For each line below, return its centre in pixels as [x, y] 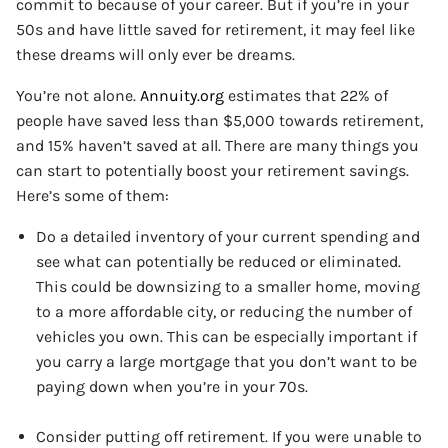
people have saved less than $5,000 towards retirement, [219, 120]
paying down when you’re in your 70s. [172, 386]
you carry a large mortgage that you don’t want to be [226, 361]
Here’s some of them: [92, 195]
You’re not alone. [78, 95]
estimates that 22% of [306, 95]
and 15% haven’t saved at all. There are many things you [217, 145]
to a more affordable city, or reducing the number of [224, 311]
